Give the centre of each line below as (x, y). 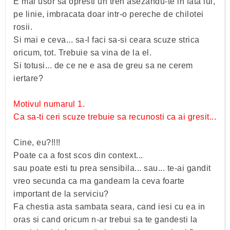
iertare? (28, 78)
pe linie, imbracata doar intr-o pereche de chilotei (109, 14)
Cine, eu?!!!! (37, 142)
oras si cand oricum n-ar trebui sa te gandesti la (106, 219)
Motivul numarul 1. (49, 104)
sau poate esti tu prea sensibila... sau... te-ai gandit (112, 168)
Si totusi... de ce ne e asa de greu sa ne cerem (103, 65)
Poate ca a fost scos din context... (78, 155)
